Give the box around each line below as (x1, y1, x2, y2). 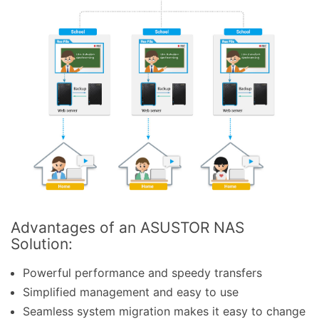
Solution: (11, 234, 73, 253)
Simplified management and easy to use (23, 284, 239, 299)
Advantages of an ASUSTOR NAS (11, 218, 244, 236)
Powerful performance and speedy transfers (23, 265, 262, 280)
